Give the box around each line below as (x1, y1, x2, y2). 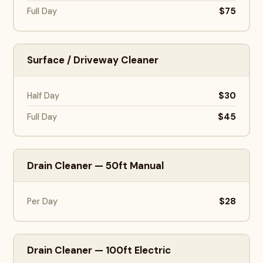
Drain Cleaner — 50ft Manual (27, 159, 164, 172)
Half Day (27, 90, 60, 102)
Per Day (27, 196, 58, 207)
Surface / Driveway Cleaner (27, 53, 159, 67)
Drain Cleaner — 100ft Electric (27, 244, 171, 257)
